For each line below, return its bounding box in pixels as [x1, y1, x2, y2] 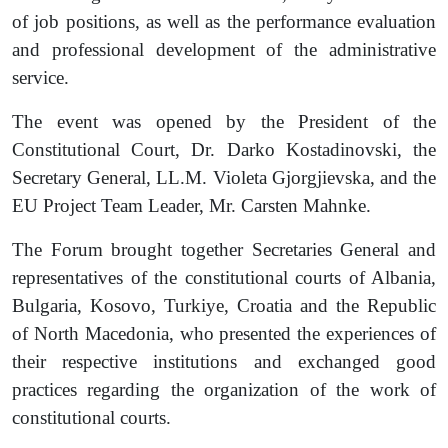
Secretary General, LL [12, 167, 181, 188]
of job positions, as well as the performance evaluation [12, 11, 436, 32]
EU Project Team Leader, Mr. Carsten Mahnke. [12, 195, 371, 216]
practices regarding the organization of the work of [12, 379, 436, 400]
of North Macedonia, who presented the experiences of [12, 323, 436, 344]
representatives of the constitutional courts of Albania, [12, 267, 436, 288]
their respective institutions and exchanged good [12, 351, 436, 372]
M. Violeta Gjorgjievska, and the [185, 167, 437, 188]
